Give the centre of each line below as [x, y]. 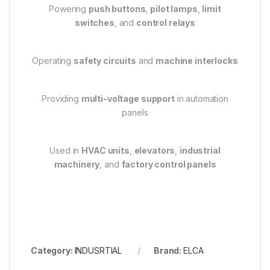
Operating [53, 60]
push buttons [117, 8]
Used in [66, 150]
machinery [77, 164]
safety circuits [105, 60]
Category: [53, 250]
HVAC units [105, 150]
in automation [201, 98]
